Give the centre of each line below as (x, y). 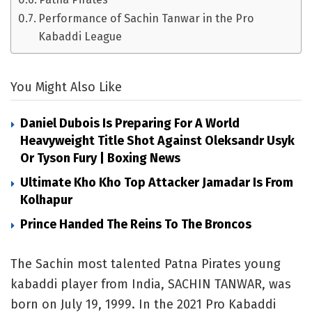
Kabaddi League (80, 37)
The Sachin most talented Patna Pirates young (146, 264)
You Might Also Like (66, 87)
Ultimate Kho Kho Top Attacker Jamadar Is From (157, 183)
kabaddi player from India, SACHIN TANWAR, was (151, 284)
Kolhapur (46, 200)
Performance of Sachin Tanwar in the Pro (147, 19)
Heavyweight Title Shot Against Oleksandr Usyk (157, 141)
